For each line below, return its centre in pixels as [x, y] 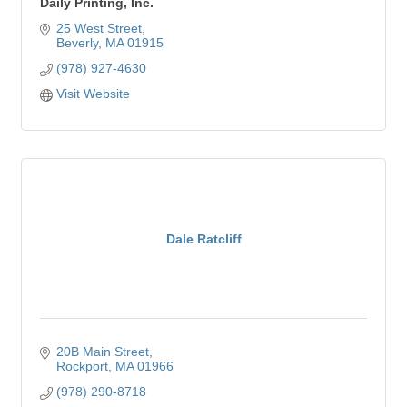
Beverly [77, 43]
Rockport [82, 366]
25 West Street [99, 28]
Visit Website [93, 94]
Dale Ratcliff [203, 238]
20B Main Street [102, 352]
